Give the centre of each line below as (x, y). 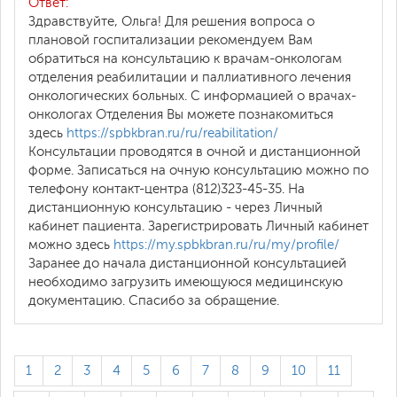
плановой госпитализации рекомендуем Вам (171, 40)
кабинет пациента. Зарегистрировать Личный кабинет (198, 226)
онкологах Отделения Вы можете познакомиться (181, 114)
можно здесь (71, 245)
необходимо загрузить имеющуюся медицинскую (186, 282)
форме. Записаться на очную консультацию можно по (198, 170)
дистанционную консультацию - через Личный (175, 207)
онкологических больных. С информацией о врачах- (192, 96)
